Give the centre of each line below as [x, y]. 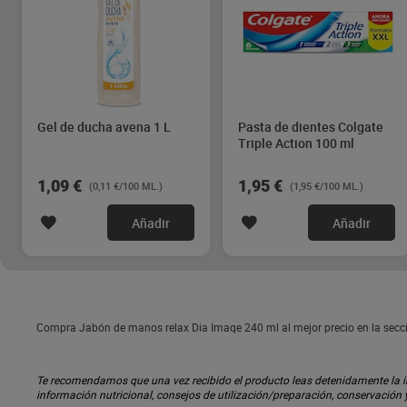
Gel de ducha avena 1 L [104, 127]
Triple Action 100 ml [296, 143]
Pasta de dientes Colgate [311, 127]
